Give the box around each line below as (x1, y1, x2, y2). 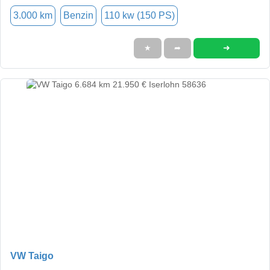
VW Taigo (10, 250, 54, 261)
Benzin (63, 10, 93, 20)
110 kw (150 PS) (104, 10, 175, 20)
